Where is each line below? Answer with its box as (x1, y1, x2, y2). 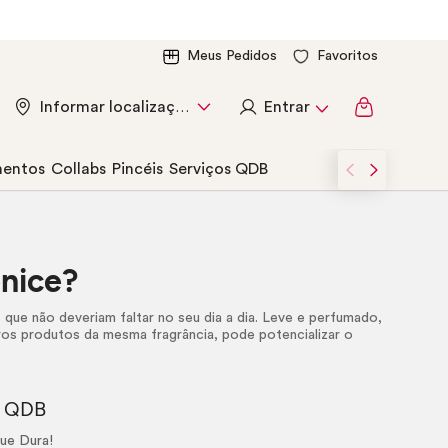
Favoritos (317, 49, 378, 63)
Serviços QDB (169, 161, 268, 177)
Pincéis (112, 161, 163, 177)
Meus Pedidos (187, 49, 277, 63)
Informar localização (175, 100, 189, 115)
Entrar (264, 99, 310, 115)
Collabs (51, 161, 106, 177)
